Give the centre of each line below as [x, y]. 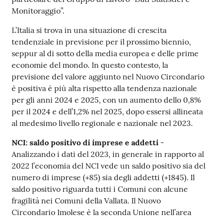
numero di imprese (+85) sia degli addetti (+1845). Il [103, 178]
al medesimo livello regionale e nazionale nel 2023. [102, 123]
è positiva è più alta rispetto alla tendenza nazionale [104, 88]
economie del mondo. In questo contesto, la [90, 65]
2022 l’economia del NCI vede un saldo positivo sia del [108, 166]
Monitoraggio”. [38, 11]
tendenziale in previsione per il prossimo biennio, [101, 42]
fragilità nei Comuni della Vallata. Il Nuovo [86, 201]
